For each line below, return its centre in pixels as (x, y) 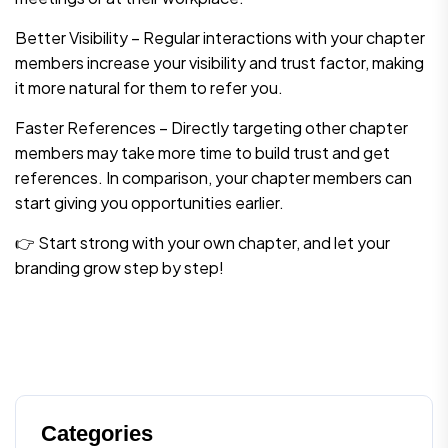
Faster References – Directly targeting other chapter (211, 127)
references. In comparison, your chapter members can (213, 177)
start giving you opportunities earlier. (149, 202)
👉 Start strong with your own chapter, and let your (202, 242)
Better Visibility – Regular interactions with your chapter (220, 37)
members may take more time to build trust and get (202, 152)
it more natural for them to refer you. (149, 87)
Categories (97, 433)
